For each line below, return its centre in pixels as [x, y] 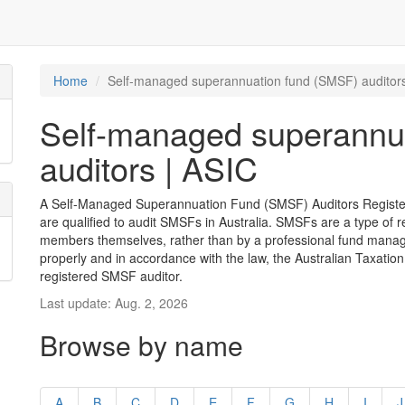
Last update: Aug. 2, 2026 [114, 303]
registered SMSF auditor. [111, 276]
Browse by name [141, 345]
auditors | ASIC [149, 168]
